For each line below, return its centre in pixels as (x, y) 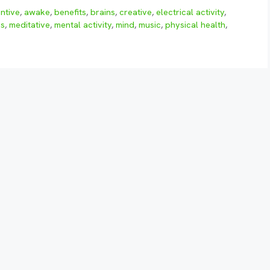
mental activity (83, 25)
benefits (71, 12)
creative (136, 12)
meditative (30, 25)
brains (103, 12)
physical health (195, 25)
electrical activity (190, 12)
